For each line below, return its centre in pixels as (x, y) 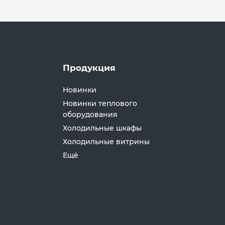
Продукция (89, 68)
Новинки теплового (100, 104)
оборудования (90, 115)
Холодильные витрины (106, 142)
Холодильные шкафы (102, 128)
